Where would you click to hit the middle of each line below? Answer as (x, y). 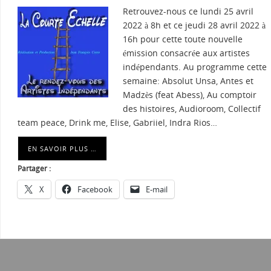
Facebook (95, 190)
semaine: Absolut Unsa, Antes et (188, 81)
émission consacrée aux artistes (186, 53)
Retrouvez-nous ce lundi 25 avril (188, 11)
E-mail (157, 190)
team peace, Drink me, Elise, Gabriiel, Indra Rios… (117, 123)
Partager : (34, 169)
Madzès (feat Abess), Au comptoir (190, 95)
